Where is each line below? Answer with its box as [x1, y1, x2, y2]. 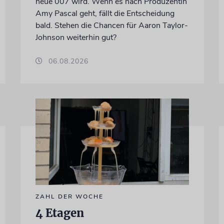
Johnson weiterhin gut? [35, 31, 116, 43]
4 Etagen [35, 205, 84, 220]
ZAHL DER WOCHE [35, 192, 103, 200]
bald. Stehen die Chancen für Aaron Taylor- [35, 19, 188, 31]
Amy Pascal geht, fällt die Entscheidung [35, 7, 174, 19]
